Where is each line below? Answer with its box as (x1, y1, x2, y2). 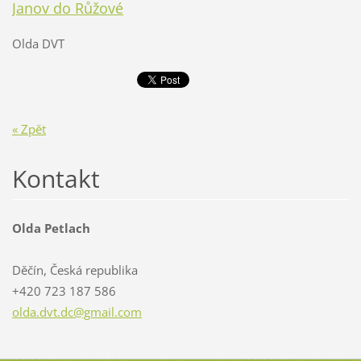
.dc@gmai (56, 304, 111, 321)
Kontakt (11, 162, 100, 196)
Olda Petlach (11, 220, 90, 237)
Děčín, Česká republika (11, 262, 138, 279)
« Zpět (11, 121, 46, 138)
